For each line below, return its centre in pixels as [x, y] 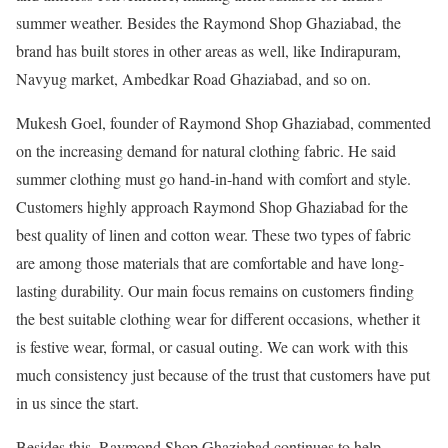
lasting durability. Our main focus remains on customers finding [215, 291]
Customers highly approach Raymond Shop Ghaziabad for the [212, 207]
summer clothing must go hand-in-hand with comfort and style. [213, 179]
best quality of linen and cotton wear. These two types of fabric [213, 235]
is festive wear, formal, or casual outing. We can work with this [212, 347]
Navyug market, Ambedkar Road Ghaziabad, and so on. [193, 79]
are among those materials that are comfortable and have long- [210, 263]
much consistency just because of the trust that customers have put [223, 375]
